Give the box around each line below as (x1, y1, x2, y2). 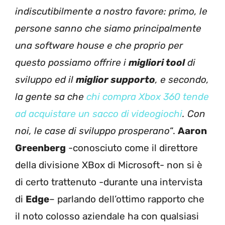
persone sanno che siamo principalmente (15, 22, 201, 34)
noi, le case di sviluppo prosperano (15, 125, 170, 137)
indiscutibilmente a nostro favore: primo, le (15, 5, 207, 17)
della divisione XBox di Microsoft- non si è (15, 159, 202, 171)
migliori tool (129, 56, 185, 68)
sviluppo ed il (15, 73, 76, 85)
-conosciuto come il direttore (66, 142, 198, 154)
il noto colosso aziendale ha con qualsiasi (15, 210, 199, 222)
